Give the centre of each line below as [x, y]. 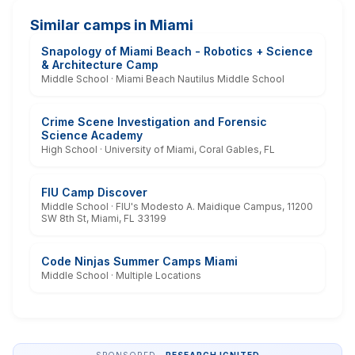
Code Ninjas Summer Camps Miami [139, 261]
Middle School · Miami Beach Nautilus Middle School [163, 78]
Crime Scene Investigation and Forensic [154, 121]
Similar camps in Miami [112, 25]
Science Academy [92, 135]
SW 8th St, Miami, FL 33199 [104, 218]
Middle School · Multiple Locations [121, 275]
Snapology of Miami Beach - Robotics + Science [177, 51]
